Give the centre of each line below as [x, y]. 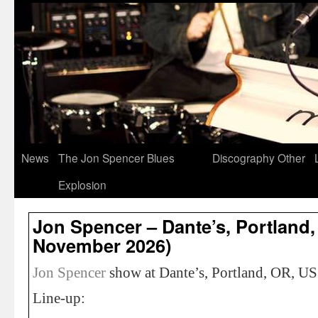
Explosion [82, 185]
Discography [243, 158]
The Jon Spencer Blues [116, 158]
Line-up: [59, 298]
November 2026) [102, 245]
